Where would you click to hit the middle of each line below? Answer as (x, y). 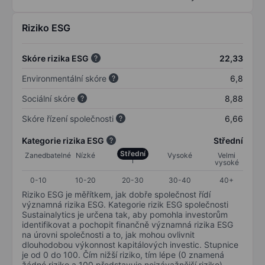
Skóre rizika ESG (55, 58)
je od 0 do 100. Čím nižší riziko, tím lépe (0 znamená (123, 254)
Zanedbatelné (48, 155)
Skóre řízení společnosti (68, 118)
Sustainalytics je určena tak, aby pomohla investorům (125, 214)
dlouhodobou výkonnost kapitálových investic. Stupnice (130, 244)
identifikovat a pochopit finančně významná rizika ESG (127, 224)
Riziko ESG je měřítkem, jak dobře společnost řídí (116, 194)
